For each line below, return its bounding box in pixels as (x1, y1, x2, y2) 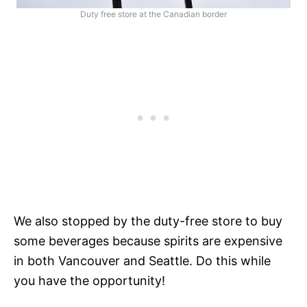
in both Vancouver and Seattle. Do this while (14, 253, 271, 268)
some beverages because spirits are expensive (14, 233, 282, 248)
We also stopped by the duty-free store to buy (14, 213, 282, 228)
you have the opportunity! (14, 273, 165, 288)
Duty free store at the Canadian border (80, 8, 227, 19)
